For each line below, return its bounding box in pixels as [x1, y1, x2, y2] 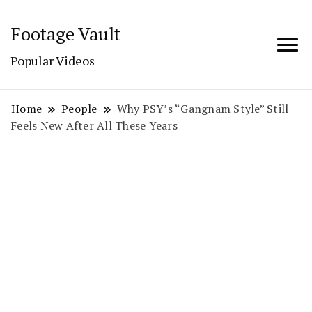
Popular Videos [10, 52, 95, 69]
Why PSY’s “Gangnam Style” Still [116, 101, 289, 116]
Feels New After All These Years [10, 118, 178, 133]
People [61, 101, 97, 116]
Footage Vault [10, 22, 120, 45]
